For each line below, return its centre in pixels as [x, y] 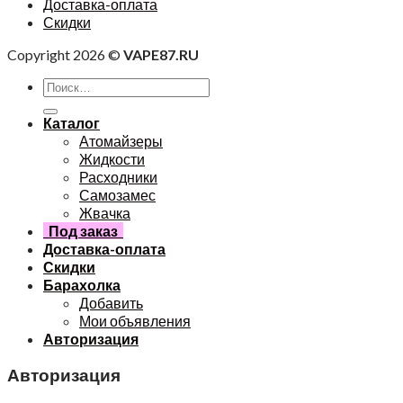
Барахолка [82, 285]
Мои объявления [135, 321]
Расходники [118, 177]
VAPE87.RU [161, 55]
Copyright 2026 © [65, 55]
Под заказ [83, 231]
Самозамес [117, 195]
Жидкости [112, 159]
